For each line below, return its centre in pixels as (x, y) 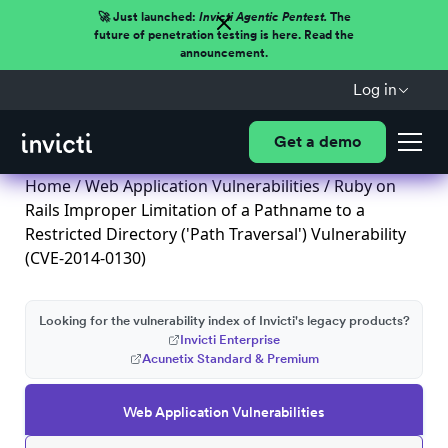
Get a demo (317, 141)
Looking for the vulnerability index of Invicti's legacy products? (224, 320)
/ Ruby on (358, 186)
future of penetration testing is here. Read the (224, 35)
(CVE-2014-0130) (85, 258)
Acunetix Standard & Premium (230, 358)
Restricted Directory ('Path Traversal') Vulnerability (215, 234)
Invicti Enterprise (230, 339)
